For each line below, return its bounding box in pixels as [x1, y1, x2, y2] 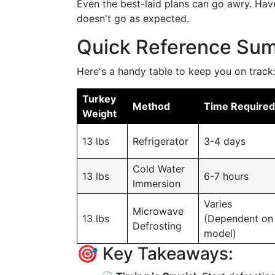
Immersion [133, 177, 180, 190]
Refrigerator [133, 135, 188, 147]
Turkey [82, 93, 116, 105]
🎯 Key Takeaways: [77, 243, 233, 264]
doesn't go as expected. [77, 12, 189, 25]
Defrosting [133, 220, 182, 232]
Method [133, 100, 170, 112]
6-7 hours [204, 170, 249, 182]
